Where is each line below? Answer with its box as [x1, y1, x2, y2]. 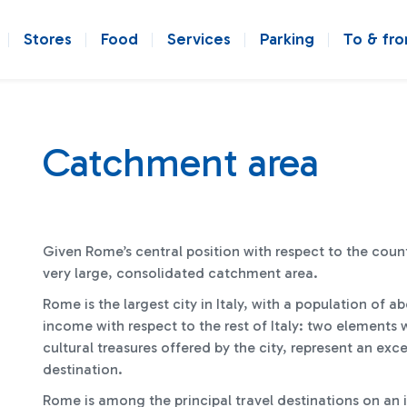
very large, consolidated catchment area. [43, 264, 318, 282]
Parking [260, 29, 314, 49]
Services [167, 29, 231, 49]
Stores [24, 29, 72, 49]
